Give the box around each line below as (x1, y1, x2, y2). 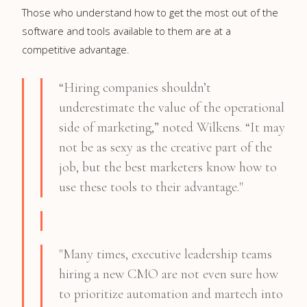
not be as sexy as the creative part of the (59, 138, 272, 156)
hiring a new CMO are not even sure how (59, 265, 278, 282)
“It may (242, 119, 285, 136)
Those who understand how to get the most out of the (22, 5, 278, 19)
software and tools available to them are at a (22, 23, 231, 38)
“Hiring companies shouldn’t (59, 79, 211, 96)
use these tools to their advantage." (59, 178, 243, 195)
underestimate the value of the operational (59, 99, 284, 116)
